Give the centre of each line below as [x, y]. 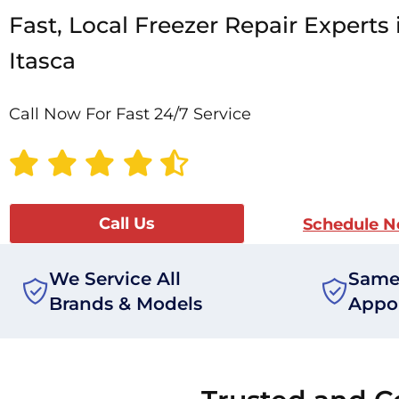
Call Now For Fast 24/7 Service [130, 114]
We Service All [115, 279]
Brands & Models [126, 304]
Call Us [126, 224]
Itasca [42, 61]
